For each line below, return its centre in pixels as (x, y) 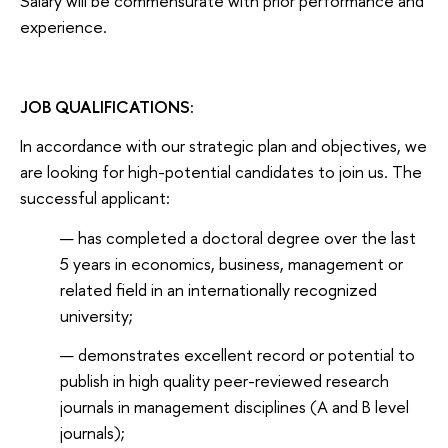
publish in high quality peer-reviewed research (224, 380)
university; (96, 315)
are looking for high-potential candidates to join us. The (221, 172)
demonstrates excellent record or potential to (246, 354)
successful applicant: (95, 198)
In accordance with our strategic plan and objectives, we (223, 146)
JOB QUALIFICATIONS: (107, 106)
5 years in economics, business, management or (231, 263)
